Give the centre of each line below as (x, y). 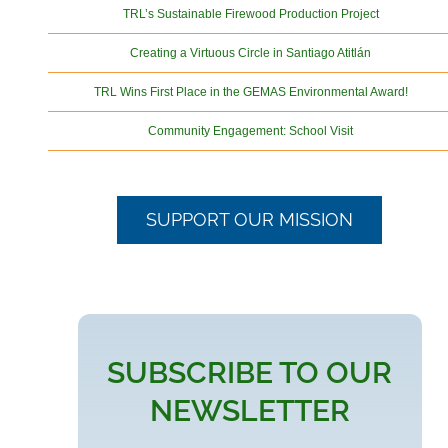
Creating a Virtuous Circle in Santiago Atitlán (251, 53)
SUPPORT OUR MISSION (250, 219)
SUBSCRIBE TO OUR (250, 372)
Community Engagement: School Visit (251, 131)
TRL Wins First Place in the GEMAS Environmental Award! (250, 92)
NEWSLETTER (249, 410)
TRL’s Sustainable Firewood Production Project (250, 14)
